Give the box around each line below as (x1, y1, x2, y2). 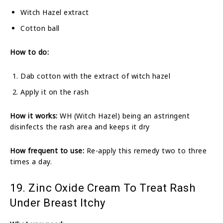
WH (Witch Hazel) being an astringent (57, 111, 190, 120)
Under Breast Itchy (10, 196, 105, 209)
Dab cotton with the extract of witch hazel (20, 71, 170, 81)
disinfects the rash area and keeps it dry (10, 121, 150, 131)
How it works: (10, 111, 58, 120)
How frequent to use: (10, 145, 84, 155)
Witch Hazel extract (20, 7, 89, 17)
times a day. (10, 156, 52, 166)
